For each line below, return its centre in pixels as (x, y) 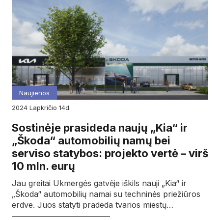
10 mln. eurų (43, 166)
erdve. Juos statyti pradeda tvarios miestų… (93, 205)
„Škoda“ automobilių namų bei (91, 141)
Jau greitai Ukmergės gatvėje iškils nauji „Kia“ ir (99, 183)
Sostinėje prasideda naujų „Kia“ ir (100, 128)
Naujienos (34, 93)
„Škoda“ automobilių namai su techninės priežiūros (106, 194)
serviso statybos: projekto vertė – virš (110, 153)
